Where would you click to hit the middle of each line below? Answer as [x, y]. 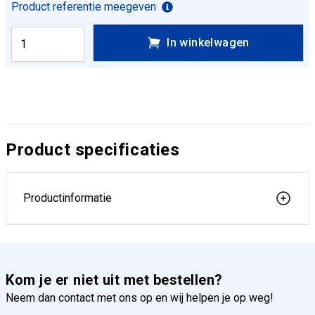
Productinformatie [67, 198]
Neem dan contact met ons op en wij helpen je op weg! [140, 298]
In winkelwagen [208, 43]
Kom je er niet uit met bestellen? [114, 280]
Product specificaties [93, 150]
